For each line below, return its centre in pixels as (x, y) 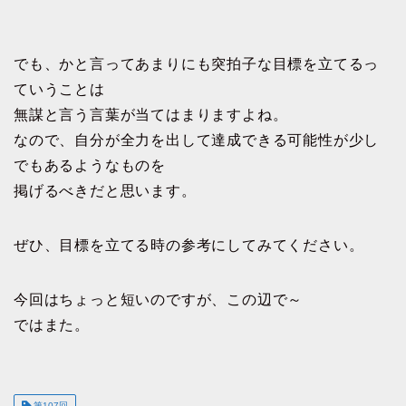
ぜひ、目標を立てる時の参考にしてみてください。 (189, 245)
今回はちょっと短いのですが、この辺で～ (159, 299)
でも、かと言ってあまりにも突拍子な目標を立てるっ (197, 63)
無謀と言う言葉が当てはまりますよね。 (151, 114)
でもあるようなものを (90, 165)
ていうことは (59, 89)
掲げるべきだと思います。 (105, 190)
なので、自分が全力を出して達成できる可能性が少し (197, 140)
